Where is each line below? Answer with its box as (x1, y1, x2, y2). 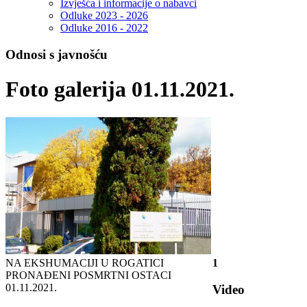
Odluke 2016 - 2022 (60, 22, 148, 34)
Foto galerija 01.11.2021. (5, 77, 234, 102)
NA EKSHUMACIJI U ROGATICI (5, 256, 164, 269)
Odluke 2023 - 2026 (60, 10, 148, 22)
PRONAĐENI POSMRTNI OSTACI (5, 269, 171, 281)
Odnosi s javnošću (5, 47, 108, 62)
